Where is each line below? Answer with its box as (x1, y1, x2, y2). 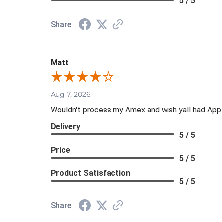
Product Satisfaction (51, 168, 130, 178)
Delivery (51, 121, 80, 131)
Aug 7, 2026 (51, 89, 91, 99)
